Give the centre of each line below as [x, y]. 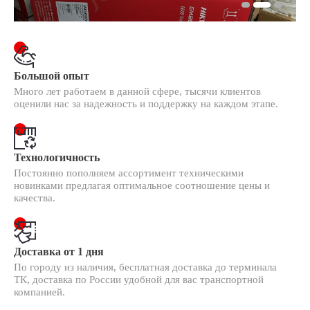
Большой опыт [52, 76]
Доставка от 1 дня [59, 252]
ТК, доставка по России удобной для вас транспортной [139, 280]
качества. [35, 198]
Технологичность [57, 157]
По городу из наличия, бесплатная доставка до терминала [145, 267]
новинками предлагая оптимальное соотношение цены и [142, 185]
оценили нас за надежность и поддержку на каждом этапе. [146, 104]
